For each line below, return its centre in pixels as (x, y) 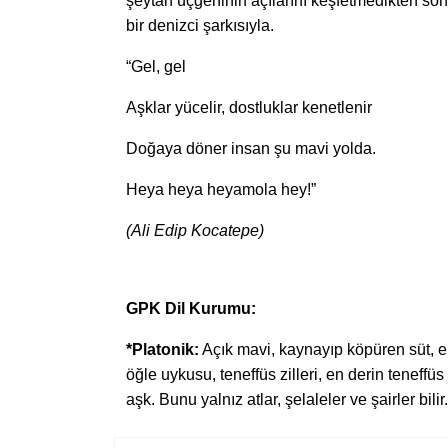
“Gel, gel (156, 67)
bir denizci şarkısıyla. (200, 26)
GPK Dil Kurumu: (191, 309)
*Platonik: (162, 350)
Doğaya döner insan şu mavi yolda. (251, 149)
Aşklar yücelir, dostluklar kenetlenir (249, 108)
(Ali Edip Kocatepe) (195, 231)
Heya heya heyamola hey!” (221, 190)
